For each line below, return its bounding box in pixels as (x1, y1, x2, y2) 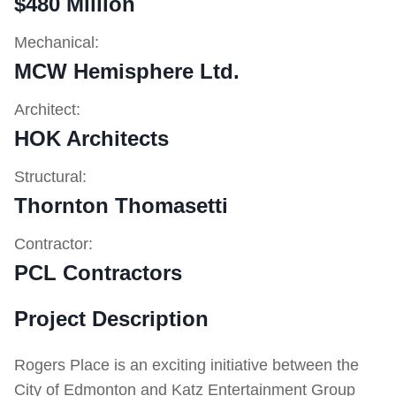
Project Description (14, 307, 209, 331)
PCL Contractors (14, 261, 182, 286)
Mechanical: (14, 34, 99, 52)
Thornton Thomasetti (14, 194, 228, 218)
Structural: (14, 168, 87, 187)
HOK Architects (14, 126, 169, 151)
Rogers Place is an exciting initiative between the (14, 356, 359, 375)
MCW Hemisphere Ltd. (14, 59, 240, 84)
